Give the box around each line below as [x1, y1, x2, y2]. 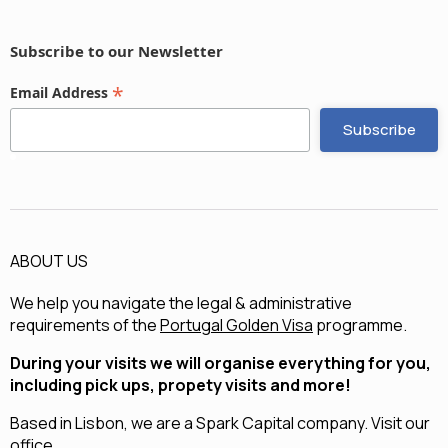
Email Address [10, 82, 112, 102]
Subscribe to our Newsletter [10, 40, 223, 61]
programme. [313, 313, 407, 336]
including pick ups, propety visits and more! [10, 373, 351, 396]
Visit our [371, 411, 430, 434]
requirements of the [10, 313, 160, 336]
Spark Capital [196, 411, 294, 434]
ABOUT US [10, 249, 88, 272]
